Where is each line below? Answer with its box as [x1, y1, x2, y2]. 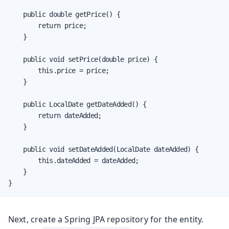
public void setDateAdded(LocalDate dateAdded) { [8, 145, 199, 153]
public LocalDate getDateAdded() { [8, 100, 147, 108]
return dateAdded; [8, 111, 102, 120]
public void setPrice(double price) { [8, 55, 157, 63]
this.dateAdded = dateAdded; [8, 156, 139, 165]
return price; [8, 21, 87, 30]
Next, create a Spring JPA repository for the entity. [8, 213, 204, 225]
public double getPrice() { [8, 10, 120, 18]
